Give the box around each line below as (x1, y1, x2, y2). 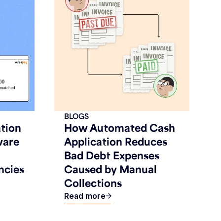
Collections (64, 176, 122, 189)
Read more (64, 191, 106, 201)
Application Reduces (64, 135, 167, 148)
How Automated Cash (64, 121, 175, 134)
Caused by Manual (64, 162, 157, 176)
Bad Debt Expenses (64, 148, 159, 162)
